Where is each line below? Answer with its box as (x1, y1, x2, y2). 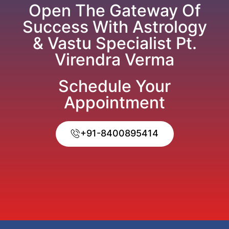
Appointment (64, 93, 165, 113)
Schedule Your (58, 76, 171, 97)
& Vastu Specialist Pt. (32, 33, 197, 54)
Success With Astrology (22, 17, 207, 37)
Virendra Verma (55, 50, 174, 70)
